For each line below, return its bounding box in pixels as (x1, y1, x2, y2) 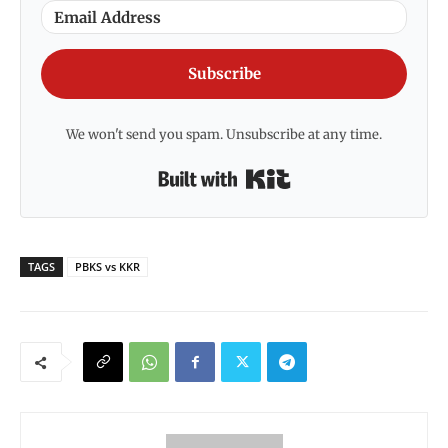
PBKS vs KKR (75, 259, 140, 275)
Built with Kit (290, 164, 390, 184)
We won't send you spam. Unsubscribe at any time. (66, 126, 382, 144)
